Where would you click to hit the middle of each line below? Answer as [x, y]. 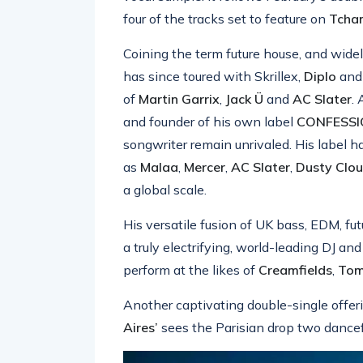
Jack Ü [244, 99]
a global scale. [165, 190]
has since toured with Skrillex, [214, 76]
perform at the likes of [191, 270]
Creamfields [295, 270]
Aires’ [141, 327]
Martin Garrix [179, 99]
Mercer [205, 167]
